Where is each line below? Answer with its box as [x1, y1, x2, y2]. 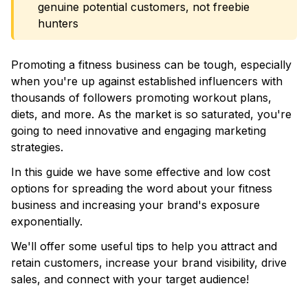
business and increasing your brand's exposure [11, 198, 260, 212]
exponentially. [11, 214, 82, 228]
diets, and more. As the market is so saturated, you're [11, 107, 291, 121]
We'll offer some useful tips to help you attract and [11, 239, 277, 253]
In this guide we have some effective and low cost [11, 165, 270, 179]
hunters [37, 16, 78, 30]
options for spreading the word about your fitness [11, 181, 272, 195]
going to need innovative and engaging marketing [11, 124, 266, 137]
